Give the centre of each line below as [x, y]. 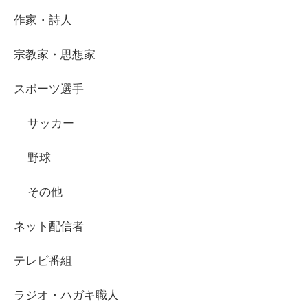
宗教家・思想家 [55, 55]
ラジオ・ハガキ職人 [66, 296]
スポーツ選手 [49, 89]
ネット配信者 [49, 227]
